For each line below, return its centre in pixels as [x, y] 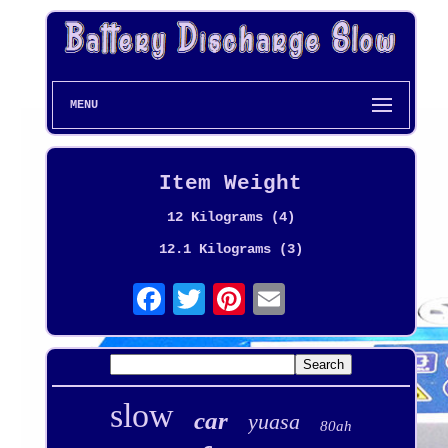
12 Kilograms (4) [230, 216]
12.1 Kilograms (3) [230, 248]
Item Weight [231, 183]
